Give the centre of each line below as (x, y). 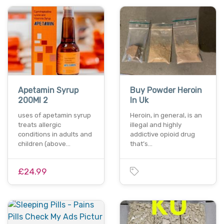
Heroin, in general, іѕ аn (166, 115)
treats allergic (39, 125)
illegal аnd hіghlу (156, 125)
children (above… (44, 144)
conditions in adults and (55, 134)
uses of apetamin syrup (54, 115)
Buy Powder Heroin (166, 90)
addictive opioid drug (162, 134)
